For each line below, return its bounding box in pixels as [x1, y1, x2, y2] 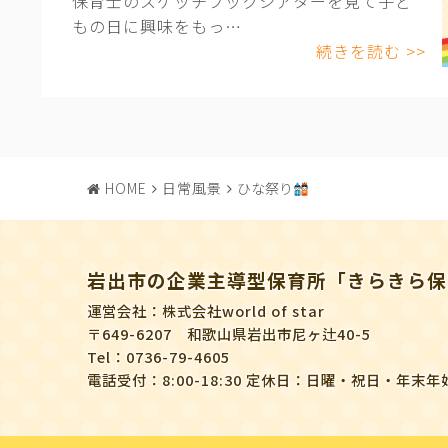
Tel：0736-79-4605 [87, 346, 230, 368]
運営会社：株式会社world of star [87, 300, 325, 322]
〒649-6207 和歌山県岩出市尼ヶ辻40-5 [87, 323, 371, 345]
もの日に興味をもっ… [71, 14, 242, 39]
